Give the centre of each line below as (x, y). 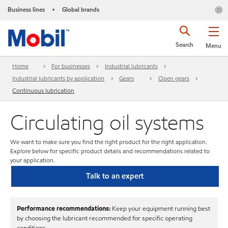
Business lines (26, 9)
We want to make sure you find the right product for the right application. (109, 142)
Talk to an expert (115, 176)
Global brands (81, 9)
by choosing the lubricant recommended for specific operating (105, 218)
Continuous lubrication (44, 91)
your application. (33, 160)
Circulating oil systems (107, 122)
